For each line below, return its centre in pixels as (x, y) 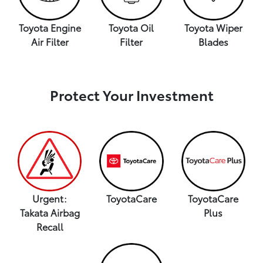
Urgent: (50, 198)
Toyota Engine (50, 27)
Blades (213, 41)
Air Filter (50, 41)
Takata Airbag (50, 213)
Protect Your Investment (131, 94)
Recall (50, 227)
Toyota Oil (131, 27)
